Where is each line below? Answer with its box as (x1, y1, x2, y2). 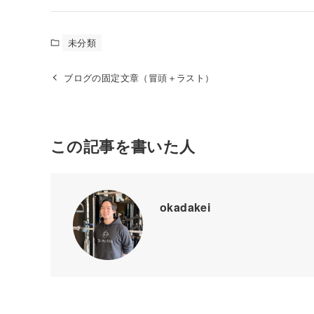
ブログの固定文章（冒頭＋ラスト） (64, 71, 214, 84)
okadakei (160, 198, 211, 215)
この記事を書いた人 (50, 135, 196, 157)
